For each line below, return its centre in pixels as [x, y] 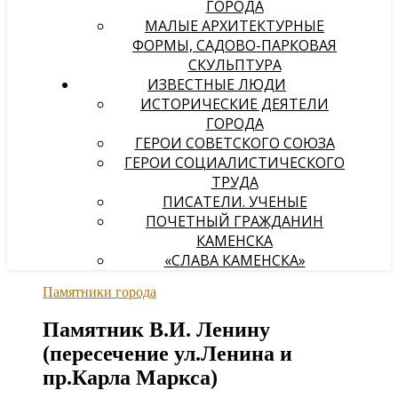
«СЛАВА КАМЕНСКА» [235, 260]
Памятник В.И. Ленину [156, 329]
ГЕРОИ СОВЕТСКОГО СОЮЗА [235, 143]
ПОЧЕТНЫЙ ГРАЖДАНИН [235, 221]
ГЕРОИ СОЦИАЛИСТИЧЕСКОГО [235, 163]
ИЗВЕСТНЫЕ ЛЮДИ [217, 84]
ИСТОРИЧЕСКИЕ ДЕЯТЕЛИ [235, 104]
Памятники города [99, 292]
